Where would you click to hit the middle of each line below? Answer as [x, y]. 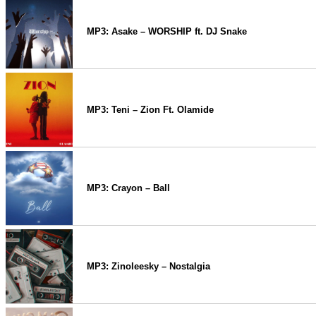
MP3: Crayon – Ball [128, 188]
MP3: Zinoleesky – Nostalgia [148, 266]
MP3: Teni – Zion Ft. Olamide [150, 110]
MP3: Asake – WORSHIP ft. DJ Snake [167, 31]
